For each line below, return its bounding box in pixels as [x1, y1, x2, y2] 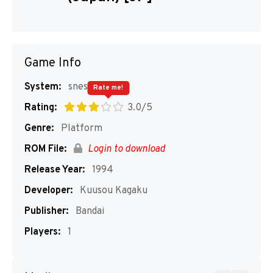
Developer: [24, 185, 73, 197]
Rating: [24, 102, 57, 114]
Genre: [24, 122, 54, 135]
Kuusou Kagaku [77, 185, 147, 197]
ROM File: [24, 143, 66, 155]
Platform [58, 122, 102, 135]
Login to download [85, 143, 165, 155]
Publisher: [24, 205, 68, 218]
